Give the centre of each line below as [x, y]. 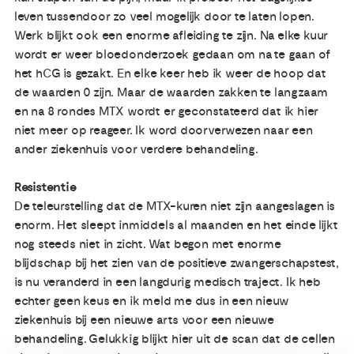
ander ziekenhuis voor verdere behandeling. [136, 149]
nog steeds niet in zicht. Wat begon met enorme [147, 244]
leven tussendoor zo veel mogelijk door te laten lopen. [164, 16]
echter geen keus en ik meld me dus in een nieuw [151, 301]
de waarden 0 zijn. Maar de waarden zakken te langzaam [171, 92]
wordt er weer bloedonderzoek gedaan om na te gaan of [172, 54]
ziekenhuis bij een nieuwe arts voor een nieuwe [144, 320]
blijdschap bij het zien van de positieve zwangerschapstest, [177, 263]
